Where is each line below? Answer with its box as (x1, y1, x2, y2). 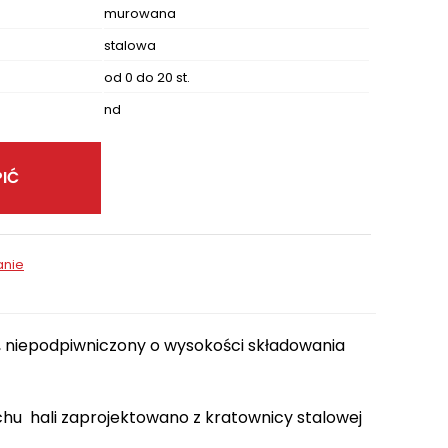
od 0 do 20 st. (104, 68, 190, 88)
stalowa (104, 36, 156, 56)
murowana (104, 4, 176, 24)
